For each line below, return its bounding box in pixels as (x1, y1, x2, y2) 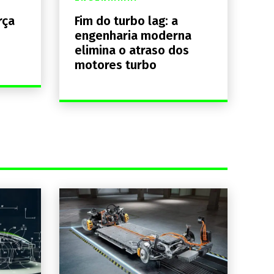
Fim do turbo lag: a (74, 13, 178, 29)
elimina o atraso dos (74, 43, 189, 58)
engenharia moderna (74, 28, 191, 43)
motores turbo (74, 57, 157, 73)
